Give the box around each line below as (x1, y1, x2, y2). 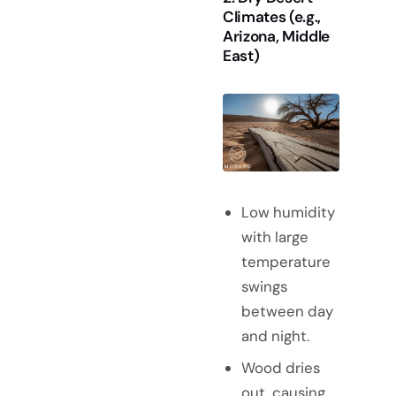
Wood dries (240, 357, 320, 377)
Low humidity (240, 202, 335, 222)
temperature (240, 251, 331, 271)
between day (240, 301, 333, 321)
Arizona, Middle (223, 26, 330, 46)
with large (240, 226, 308, 247)
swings (240, 276, 287, 296)
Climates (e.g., (223, 6, 321, 27)
